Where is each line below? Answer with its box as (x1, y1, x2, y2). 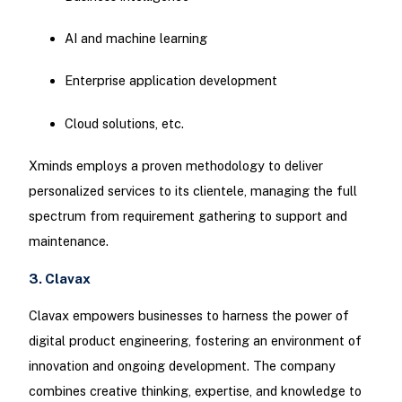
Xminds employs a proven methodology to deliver (28, 157, 323, 173)
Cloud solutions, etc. (64, 115, 184, 131)
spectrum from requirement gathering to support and (28, 207, 347, 223)
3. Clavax (28, 270, 91, 286)
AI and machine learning (64, 31, 207, 47)
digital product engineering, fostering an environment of (28, 333, 362, 349)
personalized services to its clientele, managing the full (28, 182, 357, 198)
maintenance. (28, 232, 109, 249)
